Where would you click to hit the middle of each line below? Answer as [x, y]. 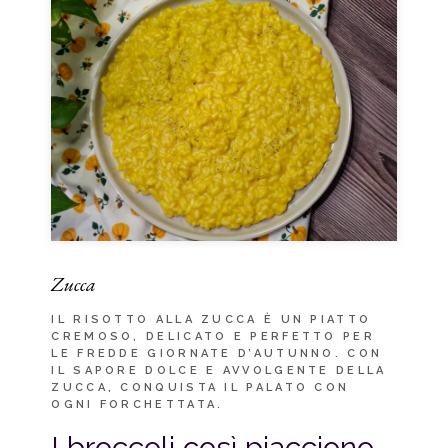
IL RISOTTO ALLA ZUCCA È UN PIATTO [211, 319]
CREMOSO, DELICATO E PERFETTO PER [213, 336]
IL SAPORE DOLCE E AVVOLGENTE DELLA [219, 370]
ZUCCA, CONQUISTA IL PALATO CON [200, 387]
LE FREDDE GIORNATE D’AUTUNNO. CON [217, 353]
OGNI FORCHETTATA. [137, 404]
